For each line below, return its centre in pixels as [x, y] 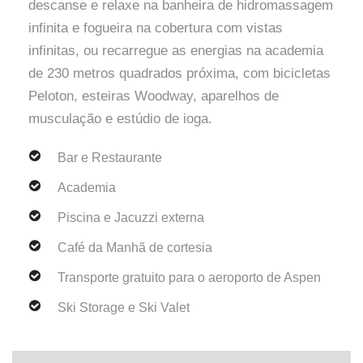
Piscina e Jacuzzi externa [131, 218]
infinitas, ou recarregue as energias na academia [176, 51]
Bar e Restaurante [110, 158]
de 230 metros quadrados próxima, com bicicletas [179, 73]
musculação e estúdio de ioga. [122, 119]
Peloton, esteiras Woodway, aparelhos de [154, 96]
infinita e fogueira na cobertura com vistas [156, 28]
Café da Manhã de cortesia [135, 248]
